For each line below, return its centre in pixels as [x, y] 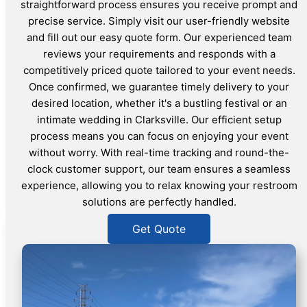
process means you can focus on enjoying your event [159, 136]
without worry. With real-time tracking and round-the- [159, 152]
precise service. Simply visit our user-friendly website [159, 21]
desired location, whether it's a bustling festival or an [159, 103]
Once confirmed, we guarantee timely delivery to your [159, 86]
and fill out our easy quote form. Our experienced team [159, 37]
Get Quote [159, 229]
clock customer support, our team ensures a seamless [159, 169]
